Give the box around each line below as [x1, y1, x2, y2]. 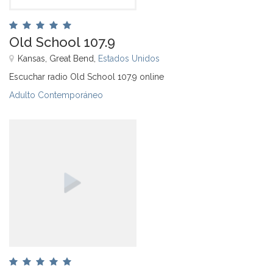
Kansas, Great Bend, [18, 53, 98, 63]
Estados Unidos [98, 53, 160, 63]
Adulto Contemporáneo [9, 90, 103, 100]
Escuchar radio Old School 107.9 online [9, 71, 164, 82]
